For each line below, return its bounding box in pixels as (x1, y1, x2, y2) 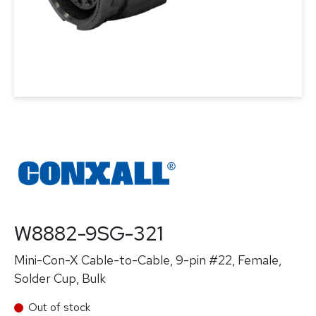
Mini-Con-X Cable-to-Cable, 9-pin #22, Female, (14, 252, 281, 268)
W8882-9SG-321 (14, 220, 163, 247)
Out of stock (28, 300, 90, 315)
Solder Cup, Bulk (14, 270, 106, 286)
